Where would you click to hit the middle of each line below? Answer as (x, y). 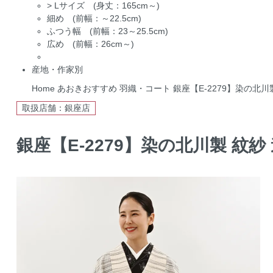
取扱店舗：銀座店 (56, 108)
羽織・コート (145, 88)
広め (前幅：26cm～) (90, 44)
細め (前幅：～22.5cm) (94, 18)
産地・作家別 (57, 69)
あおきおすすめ (87, 88)
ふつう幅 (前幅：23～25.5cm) (107, 31)
